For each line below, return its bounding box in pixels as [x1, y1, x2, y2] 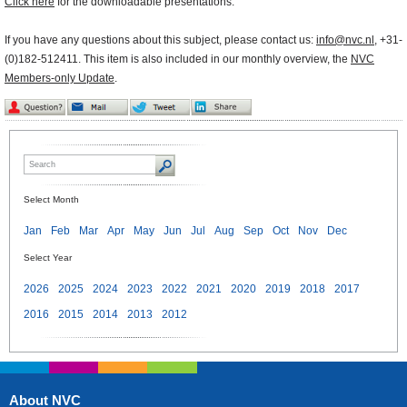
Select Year [24, 253, 72, 263]
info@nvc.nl [316, 34, 374, 47]
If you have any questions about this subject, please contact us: [5, 34, 316, 47]
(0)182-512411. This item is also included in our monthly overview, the [5, 53, 351, 66]
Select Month [24, 194, 79, 205]
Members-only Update [5, 72, 114, 85]
